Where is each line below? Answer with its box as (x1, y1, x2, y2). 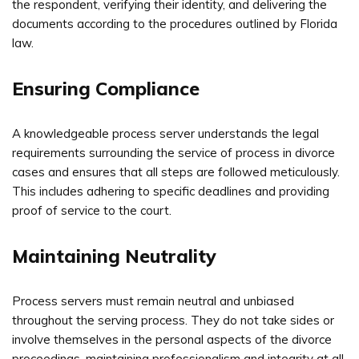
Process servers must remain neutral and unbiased (12, 292, 294, 309)
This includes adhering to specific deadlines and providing (12, 183, 329, 199)
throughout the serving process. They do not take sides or (12, 312, 334, 328)
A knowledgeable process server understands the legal (12, 125, 319, 141)
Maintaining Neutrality (12, 244, 216, 268)
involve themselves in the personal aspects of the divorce (12, 331, 332, 347)
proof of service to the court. (12, 202, 171, 218)
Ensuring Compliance (12, 76, 200, 100)
